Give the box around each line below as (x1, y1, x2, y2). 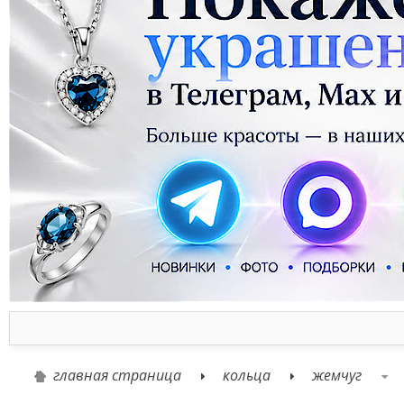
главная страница (53, 365, 181, 386)
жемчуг (312, 365, 362, 386)
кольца (223, 365, 271, 386)
